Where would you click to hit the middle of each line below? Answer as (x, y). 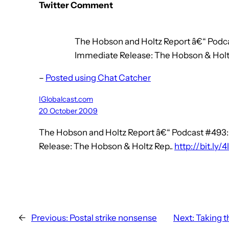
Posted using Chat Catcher (98, 78)
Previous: (50, 218)
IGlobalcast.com (66, 99)
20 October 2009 (68, 111)
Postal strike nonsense (113, 218)
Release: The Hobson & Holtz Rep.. (107, 146)
